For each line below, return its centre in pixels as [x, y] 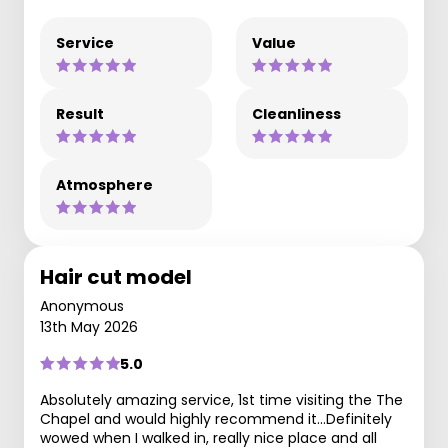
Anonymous [82, 305]
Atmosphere [104, 184]
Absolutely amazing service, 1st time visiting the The [221, 399]
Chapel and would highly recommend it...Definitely [216, 418]
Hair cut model [116, 276]
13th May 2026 [89, 326]
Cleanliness [296, 113]
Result [80, 113]
